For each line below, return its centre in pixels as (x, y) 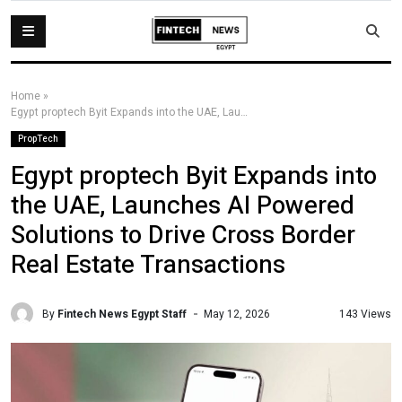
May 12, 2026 (237, 314)
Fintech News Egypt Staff (122, 314)
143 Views (365, 314)
